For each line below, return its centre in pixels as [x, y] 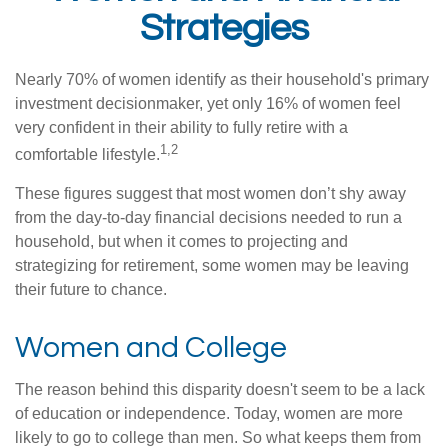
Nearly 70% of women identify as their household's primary [222, 79]
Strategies [224, 28]
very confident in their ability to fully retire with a [181, 127]
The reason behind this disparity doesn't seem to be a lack [220, 390]
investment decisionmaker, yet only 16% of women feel [208, 103]
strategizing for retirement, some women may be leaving [212, 266]
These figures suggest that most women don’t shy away [210, 194]
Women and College [151, 348]
